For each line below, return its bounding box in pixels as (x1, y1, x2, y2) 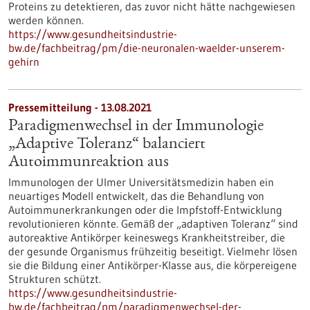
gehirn (8, 55, 39, 69)
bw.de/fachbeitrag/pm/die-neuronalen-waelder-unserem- (8, 41, 285, 55)
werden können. (8, 13, 84, 27)
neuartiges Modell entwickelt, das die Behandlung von (8, 189, 264, 203)
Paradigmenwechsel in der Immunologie (8, 118, 264, 135)
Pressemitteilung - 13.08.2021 (8, 100, 152, 114)
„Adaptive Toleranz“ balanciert (8, 136, 206, 153)
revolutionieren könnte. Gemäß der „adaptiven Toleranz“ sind (8, 217, 298, 230)
